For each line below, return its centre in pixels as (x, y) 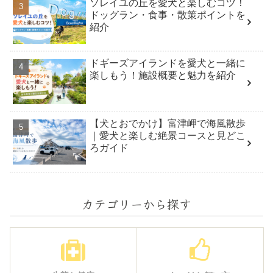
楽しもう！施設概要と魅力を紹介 (163, 75)
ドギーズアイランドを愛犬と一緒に (168, 63)
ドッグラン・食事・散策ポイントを (168, 15)
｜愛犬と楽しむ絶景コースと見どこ (168, 136)
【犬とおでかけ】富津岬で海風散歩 (168, 124)
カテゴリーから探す (136, 204)
